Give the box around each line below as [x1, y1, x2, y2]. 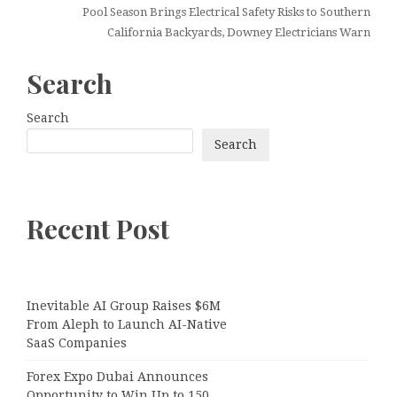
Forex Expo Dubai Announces [27, 370, 208, 385]
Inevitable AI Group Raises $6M [27, 299, 221, 314]
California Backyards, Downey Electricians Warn [107, 25, 370, 39]
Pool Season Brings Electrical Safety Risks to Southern [82, 4, 370, 19]
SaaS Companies [27, 336, 127, 351]
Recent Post [27, 211, 169, 247]
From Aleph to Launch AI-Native [27, 317, 227, 332]
